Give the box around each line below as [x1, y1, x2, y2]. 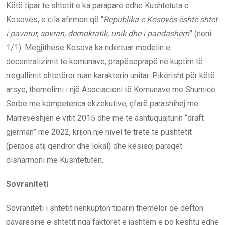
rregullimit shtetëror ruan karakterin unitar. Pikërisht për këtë [6, 70, 215, 80]
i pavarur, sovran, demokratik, [6, 28, 111, 38]
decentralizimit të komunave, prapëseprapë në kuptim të [6, 56, 203, 66]
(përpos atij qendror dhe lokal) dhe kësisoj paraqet [6, 141, 182, 151]
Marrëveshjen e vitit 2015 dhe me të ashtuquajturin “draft [6, 113, 204, 123]
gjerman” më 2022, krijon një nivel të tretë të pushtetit [6, 127, 192, 137]
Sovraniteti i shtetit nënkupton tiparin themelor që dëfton [6, 203, 203, 213]
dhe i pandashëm [126, 28, 189, 38]
